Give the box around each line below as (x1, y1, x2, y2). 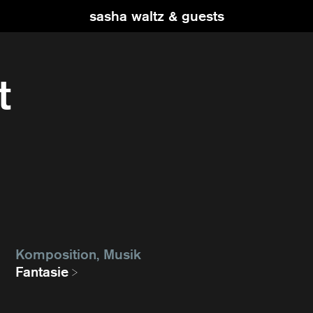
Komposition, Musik (15, 245, 142, 263)
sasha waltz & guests (89, 7, 224, 25)
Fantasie (15, 263, 69, 281)
